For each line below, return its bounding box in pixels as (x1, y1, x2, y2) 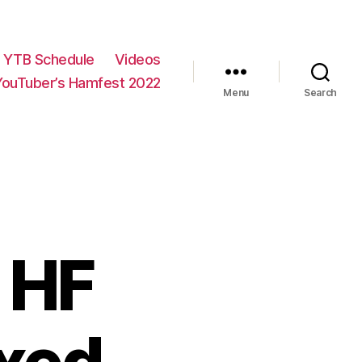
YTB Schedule (2, 51, 95, 69)
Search (303, 86, 338, 99)
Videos (114, 51, 161, 69)
